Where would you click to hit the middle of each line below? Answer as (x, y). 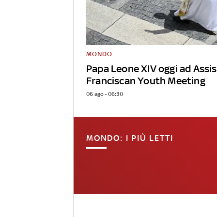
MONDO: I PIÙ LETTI (130, 138)
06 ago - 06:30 (105, 94)
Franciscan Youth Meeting (146, 81)
